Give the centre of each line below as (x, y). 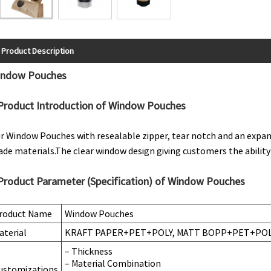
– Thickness (89, 251)
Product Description (38, 51)
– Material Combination (113, 263)
